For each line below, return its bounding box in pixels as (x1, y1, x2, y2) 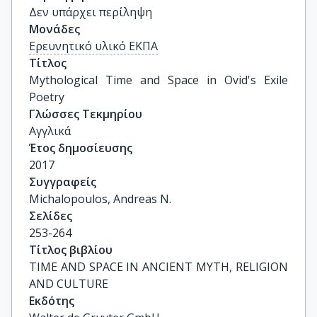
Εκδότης (29, 293, 74, 309)
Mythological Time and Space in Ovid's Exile (29, 72, 288, 88)
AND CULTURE (29, 276, 108, 292)
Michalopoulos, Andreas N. (29, 191, 171, 207)
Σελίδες (29, 208, 72, 224)
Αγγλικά (29, 123, 71, 139)
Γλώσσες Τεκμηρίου (29, 106, 142, 122)
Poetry (29, 89, 64, 105)
